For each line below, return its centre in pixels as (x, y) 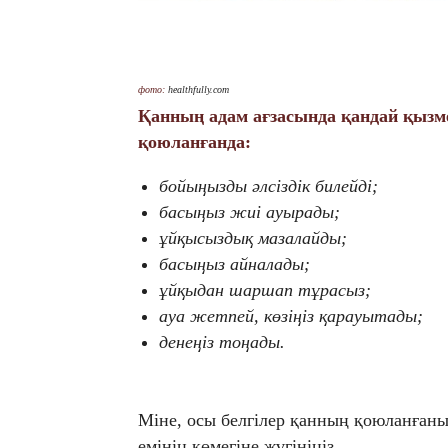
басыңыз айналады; (234, 264)
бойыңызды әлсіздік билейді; (268, 186)
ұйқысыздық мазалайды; (253, 238)
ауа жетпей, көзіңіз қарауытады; (291, 316)
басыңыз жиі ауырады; (249, 212)
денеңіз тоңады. (222, 342)
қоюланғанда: (194, 142)
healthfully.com (198, 90)
